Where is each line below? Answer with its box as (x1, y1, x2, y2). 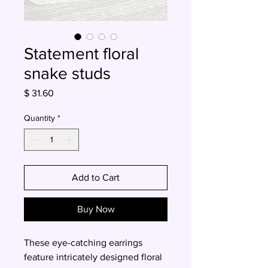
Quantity (24, 113, 55, 123)
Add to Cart (72, 172, 120, 182)
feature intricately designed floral (24, 252, 162, 262)
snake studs (24, 64, 111, 83)
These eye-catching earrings (24, 237, 142, 248)
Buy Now (77, 204, 115, 214)
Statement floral (24, 44, 139, 63)
